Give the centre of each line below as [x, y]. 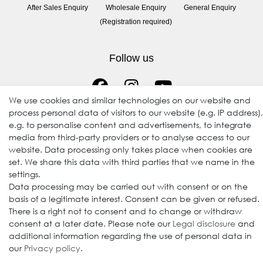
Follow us [131, 58]
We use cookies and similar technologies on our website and [130, 100]
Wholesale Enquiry [136, 8]
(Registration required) [136, 22]
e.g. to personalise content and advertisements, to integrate [130, 125]
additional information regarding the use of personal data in [130, 236]
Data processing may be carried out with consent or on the [128, 186]
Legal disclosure [204, 223]
